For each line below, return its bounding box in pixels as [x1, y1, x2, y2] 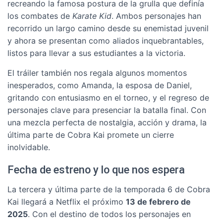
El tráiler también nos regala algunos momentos [7, 68, 187, 78]
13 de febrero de [126, 197, 191, 207]
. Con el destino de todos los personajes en [28, 209, 191, 219]
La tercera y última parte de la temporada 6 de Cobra [7, 184, 210, 194]
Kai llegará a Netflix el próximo [7, 197, 126, 207]
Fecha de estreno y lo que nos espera [7, 164, 185, 176]
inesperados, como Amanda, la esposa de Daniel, [7, 80, 192, 90]
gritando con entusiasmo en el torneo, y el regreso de [7, 93, 209, 103]
